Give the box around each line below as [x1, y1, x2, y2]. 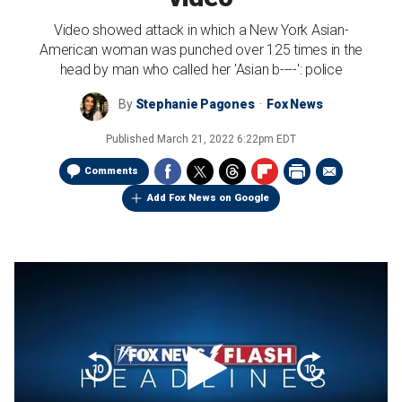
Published [106, 133, 157, 145]
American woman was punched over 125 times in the [39, 41, 363, 58]
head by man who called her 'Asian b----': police [59, 61, 343, 78]
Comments [84, 165, 138, 177]
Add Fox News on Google [147, 192, 269, 204]
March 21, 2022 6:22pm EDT [157, 133, 296, 145]
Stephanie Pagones [135, 97, 255, 111]
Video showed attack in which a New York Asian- [53, 22, 349, 39]
